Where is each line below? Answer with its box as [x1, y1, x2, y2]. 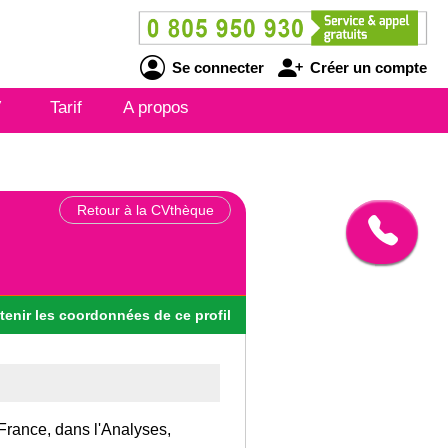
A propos [123, 98, 189, 117]
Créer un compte [305, 58, 427, 76]
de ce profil [154, 306, 231, 323]
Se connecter [167, 58, 264, 76]
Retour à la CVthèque [76, 202, 214, 218]
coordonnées [55, 306, 154, 323]
